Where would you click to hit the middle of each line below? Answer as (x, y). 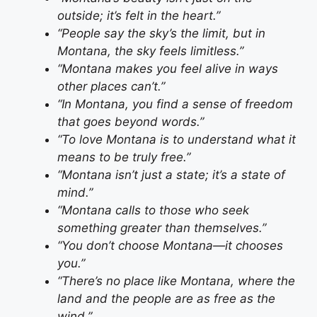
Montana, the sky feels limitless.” (150, 51)
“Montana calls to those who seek (153, 211)
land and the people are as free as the (166, 299)
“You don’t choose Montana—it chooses (170, 246)
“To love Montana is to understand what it (177, 140)
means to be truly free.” (124, 157)
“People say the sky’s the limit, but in (161, 34)
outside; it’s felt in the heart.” (139, 16)
